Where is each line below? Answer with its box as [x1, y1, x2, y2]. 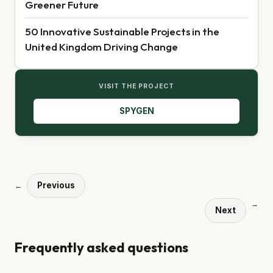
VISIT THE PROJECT [98, 82, 175, 90]
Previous [37, 180, 75, 190]
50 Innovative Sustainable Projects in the [25, 24, 219, 38]
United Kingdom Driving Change [25, 40, 178, 53]
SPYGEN [119, 105, 154, 116]
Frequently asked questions [15, 238, 188, 256]
